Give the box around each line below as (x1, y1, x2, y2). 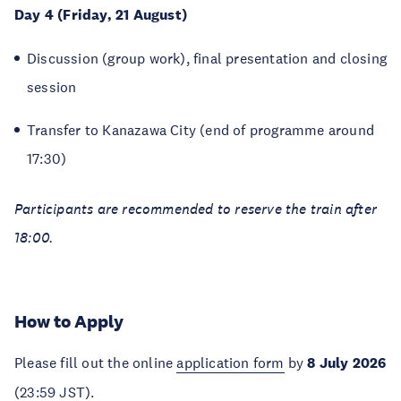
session (27, 78, 77, 96)
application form (176, 354, 285, 371)
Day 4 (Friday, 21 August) (14, 5, 192, 24)
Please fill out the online (14, 354, 177, 371)
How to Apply (14, 311, 124, 332)
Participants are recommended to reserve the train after (14, 200, 378, 218)
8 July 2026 (303, 354, 387, 372)
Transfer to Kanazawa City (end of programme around (27, 121, 375, 139)
